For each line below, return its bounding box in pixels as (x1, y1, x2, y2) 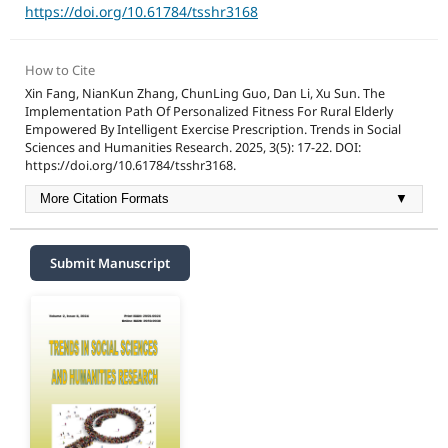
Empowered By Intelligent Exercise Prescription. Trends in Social (24, 121, 401, 139)
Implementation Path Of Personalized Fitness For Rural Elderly (24, 103, 393, 121)
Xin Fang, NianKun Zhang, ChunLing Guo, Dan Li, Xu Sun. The (24, 85, 385, 103)
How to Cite (24, 61, 95, 80)
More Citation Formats (39, 192, 169, 207)
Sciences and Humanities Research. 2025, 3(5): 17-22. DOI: (24, 139, 361, 157)
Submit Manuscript (49, 254, 170, 273)
